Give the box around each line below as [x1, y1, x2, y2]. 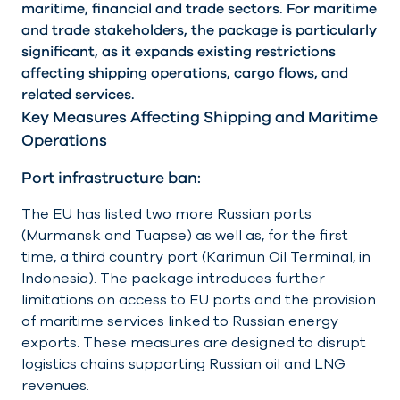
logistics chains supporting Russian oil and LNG [21, 354, 346, 375]
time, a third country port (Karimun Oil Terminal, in [21, 247, 371, 268]
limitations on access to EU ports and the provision [21, 290, 376, 311]
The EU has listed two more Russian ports [21, 204, 312, 225]
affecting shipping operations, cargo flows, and [21, 63, 348, 84]
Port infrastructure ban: [21, 167, 204, 189]
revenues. [21, 376, 93, 396]
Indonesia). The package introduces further [21, 269, 325, 289]
